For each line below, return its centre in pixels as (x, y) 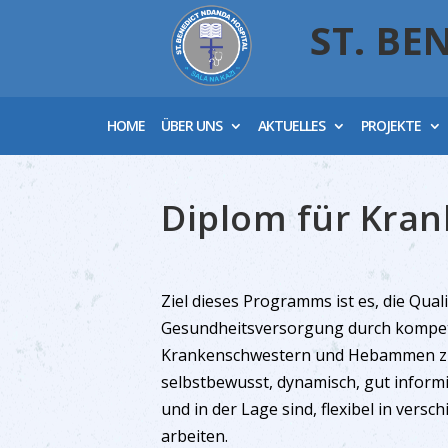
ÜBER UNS (192, 125)
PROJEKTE (391, 125)
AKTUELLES (292, 125)
